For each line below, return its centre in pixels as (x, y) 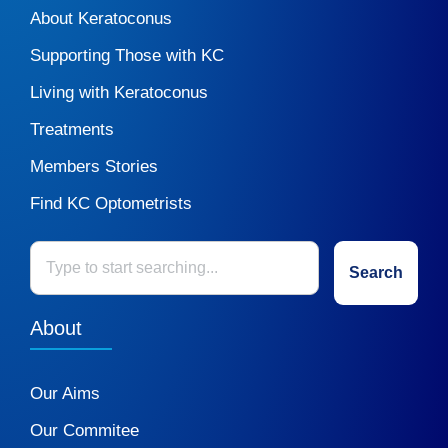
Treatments (72, 130)
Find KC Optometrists (111, 204)
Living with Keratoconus (119, 93)
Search (376, 273)
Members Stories (94, 167)
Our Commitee (84, 431)
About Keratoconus (101, 19)
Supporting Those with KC (127, 56)
